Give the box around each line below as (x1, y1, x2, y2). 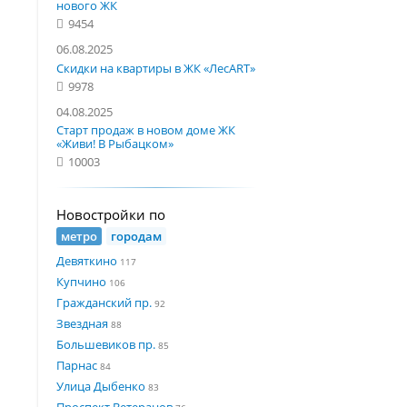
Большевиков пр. (56, 335, 155, 352)
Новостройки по (56, 205, 165, 224)
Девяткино (56, 252, 117, 269)
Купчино (56, 273, 106, 290)
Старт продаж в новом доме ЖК (56, 121, 235, 138)
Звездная (56, 314, 108, 332)
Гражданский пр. (56, 293, 152, 311)
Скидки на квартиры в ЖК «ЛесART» (56, 59, 255, 76)
